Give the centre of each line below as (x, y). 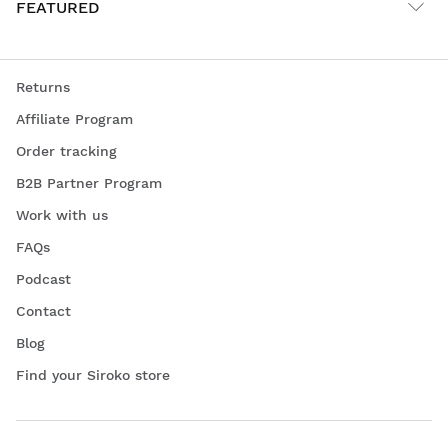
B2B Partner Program (89, 183)
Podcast (43, 279)
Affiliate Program (74, 119)
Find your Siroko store (93, 375)
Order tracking (66, 151)
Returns (43, 87)
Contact (43, 311)
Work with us (62, 215)
